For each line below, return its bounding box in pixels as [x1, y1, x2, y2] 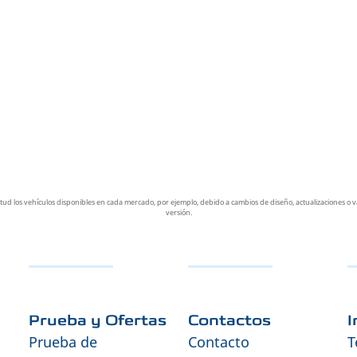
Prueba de [29, 332, 97, 351]
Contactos [188, 313, 271, 328]
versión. [165, 207, 192, 218]
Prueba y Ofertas [29, 313, 167, 328]
